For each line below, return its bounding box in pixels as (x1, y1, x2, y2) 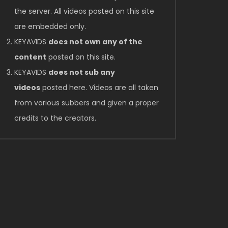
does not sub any (48, 67, 115, 77)
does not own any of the (48, 37, 142, 47)
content (14, 52, 46, 62)
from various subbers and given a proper (14, 98, 159, 108)
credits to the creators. (14, 113, 96, 123)
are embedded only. (14, 21, 86, 32)
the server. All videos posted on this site (14, 6, 154, 16)
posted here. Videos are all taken (40, 82, 158, 93)
